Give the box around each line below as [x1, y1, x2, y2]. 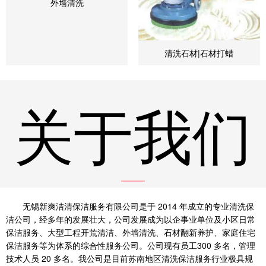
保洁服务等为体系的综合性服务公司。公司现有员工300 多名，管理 [6, 239, 255, 251]
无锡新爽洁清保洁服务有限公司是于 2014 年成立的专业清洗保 [6, 199, 254, 212]
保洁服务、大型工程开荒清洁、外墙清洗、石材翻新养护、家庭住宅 [6, 226, 255, 238]
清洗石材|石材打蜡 [164, 46, 234, 59]
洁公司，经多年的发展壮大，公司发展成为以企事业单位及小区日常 [6, 213, 255, 225]
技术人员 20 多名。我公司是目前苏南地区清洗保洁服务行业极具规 [6, 252, 253, 264]
